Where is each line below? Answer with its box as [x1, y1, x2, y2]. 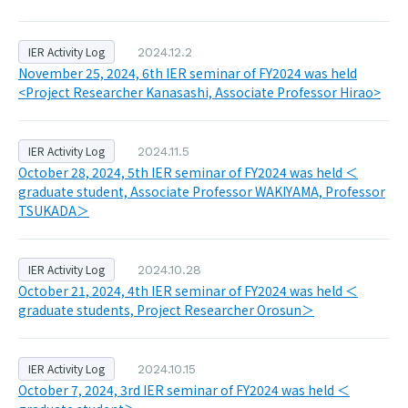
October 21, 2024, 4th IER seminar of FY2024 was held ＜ [18, 281, 358, 300]
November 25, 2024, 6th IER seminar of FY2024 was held [18, 64, 357, 82]
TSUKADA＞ [18, 201, 89, 219]
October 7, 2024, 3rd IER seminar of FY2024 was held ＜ [18, 381, 350, 399]
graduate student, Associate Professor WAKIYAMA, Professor [18, 182, 385, 200]
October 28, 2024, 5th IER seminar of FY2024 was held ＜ [18, 163, 358, 181]
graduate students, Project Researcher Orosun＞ [18, 301, 314, 319]
